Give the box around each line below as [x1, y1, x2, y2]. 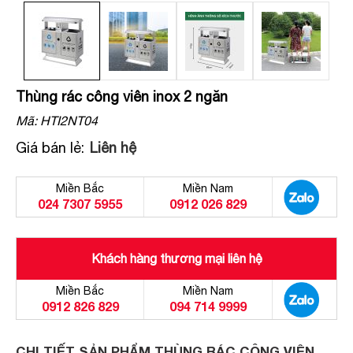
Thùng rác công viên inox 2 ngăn [16, 88, 228, 105]
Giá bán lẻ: [16, 139, 84, 156]
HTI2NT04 [37, 113, 98, 128]
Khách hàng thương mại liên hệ [91, 251, 262, 266]
